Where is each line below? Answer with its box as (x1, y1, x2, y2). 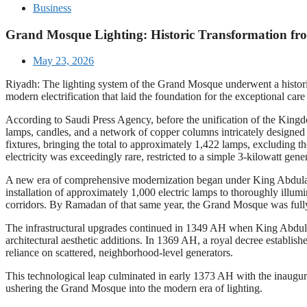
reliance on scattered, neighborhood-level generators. (5, 247, 233, 259)
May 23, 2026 (33, 55, 94, 67)
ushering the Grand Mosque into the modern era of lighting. (5, 282, 262, 295)
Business (33, 2, 71, 14)
